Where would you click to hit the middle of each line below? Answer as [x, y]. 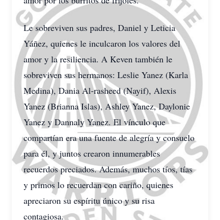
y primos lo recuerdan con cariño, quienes [98, 185]
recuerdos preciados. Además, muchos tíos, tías [108, 169]
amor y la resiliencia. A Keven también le [98, 59]
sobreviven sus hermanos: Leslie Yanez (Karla [106, 75]
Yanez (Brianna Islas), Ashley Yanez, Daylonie [107, 106]
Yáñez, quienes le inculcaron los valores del [102, 43]
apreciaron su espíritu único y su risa [89, 200]
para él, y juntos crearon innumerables [92, 153]
